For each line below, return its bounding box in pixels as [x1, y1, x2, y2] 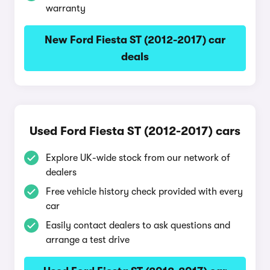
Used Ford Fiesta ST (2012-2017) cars [30, 124, 240, 138]
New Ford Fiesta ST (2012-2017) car [45, 34, 225, 46]
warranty [46, 3, 86, 14]
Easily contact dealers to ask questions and [46, 220, 230, 231]
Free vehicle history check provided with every [46, 186, 243, 197]
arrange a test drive [46, 234, 130, 245]
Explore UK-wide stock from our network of [46, 152, 230, 163]
